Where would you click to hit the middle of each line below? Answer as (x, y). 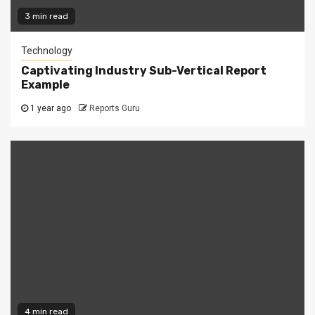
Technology (47, 51)
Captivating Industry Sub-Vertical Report (144, 71)
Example (45, 85)
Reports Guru (115, 108)
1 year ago (50, 108)
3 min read (46, 16)
